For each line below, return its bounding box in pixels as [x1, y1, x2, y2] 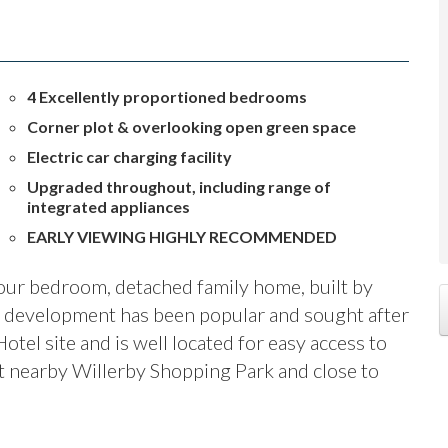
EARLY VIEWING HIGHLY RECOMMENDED [26, 227, 337, 246]
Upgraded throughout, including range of [26, 177, 331, 196]
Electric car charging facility [26, 147, 232, 166]
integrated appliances [26, 197, 190, 216]
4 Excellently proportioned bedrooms [26, 87, 307, 106]
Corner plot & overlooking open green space [26, 117, 356, 136]
